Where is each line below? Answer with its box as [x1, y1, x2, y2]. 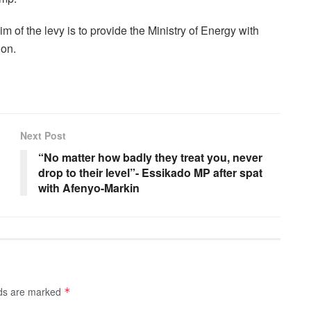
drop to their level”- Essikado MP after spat [38, 165, 262, 181]
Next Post [20, 128, 66, 143]
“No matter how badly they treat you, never [38, 149, 262, 166]
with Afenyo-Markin [38, 180, 140, 196]
